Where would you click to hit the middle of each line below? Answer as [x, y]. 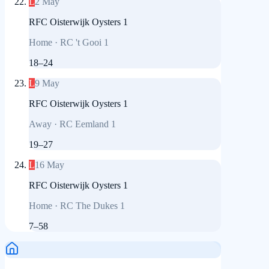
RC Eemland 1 [88, 124]
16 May [50, 165]
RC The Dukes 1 [92, 206]
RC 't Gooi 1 [84, 43]
